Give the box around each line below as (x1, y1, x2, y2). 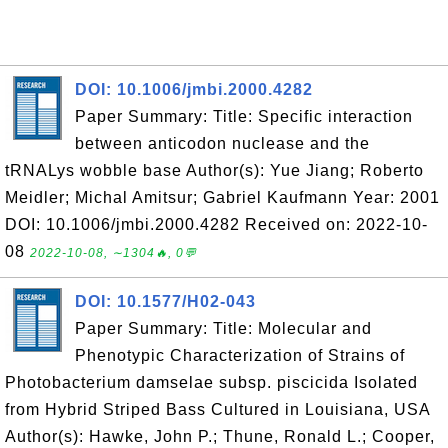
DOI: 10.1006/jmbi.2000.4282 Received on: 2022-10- (5, 216, 428, 233)
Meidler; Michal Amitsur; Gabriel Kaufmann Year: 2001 (5, 189, 440, 206)
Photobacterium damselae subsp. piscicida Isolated (5, 374, 418, 391)
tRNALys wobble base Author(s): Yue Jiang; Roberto (5, 162, 424, 179)
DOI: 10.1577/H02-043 (75, 293, 256, 310)
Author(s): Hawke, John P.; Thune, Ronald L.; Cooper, (5, 428, 435, 445)
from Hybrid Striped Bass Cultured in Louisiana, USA (5, 401, 430, 418)
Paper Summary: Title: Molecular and (75, 320, 372, 337)
